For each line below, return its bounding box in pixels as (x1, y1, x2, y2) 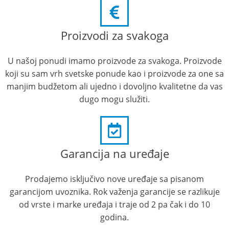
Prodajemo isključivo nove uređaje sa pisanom (25, 173, 204, 185)
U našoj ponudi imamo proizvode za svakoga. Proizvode (7, 55, 222, 66)
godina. (100, 211, 129, 223)
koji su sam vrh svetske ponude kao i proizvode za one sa (5, 67, 224, 79)
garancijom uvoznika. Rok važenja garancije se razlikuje (9, 186, 220, 197)
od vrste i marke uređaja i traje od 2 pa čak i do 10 (19, 198, 210, 210)
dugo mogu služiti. (79, 93, 150, 105)
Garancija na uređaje (60, 145, 169, 162)
